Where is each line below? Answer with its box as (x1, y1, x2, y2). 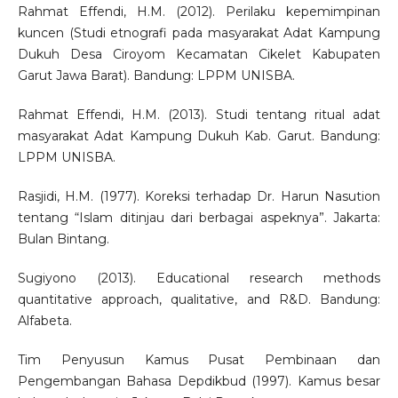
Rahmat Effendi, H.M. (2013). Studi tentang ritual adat (17, 106, 381, 123)
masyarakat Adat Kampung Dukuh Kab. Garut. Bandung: (17, 127, 381, 144)
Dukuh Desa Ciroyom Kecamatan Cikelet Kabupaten (17, 45, 381, 62)
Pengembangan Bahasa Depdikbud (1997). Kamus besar (17, 372, 381, 389)
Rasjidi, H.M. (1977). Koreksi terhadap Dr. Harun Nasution (17, 187, 381, 204)
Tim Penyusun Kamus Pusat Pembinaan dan (17, 351, 381, 368)
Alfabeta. (17, 312, 72, 329)
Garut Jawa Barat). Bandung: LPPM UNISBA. (17, 67, 295, 84)
